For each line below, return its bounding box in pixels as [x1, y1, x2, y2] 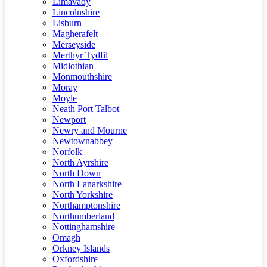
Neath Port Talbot [52, 104, 119, 114]
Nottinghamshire [52, 222, 115, 232]
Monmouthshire [52, 72, 112, 82]
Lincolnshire [52, 7, 100, 17]
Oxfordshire [52, 254, 98, 264]
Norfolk [52, 147, 82, 157]
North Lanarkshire [52, 179, 122, 189]
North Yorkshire [52, 190, 113, 200]
